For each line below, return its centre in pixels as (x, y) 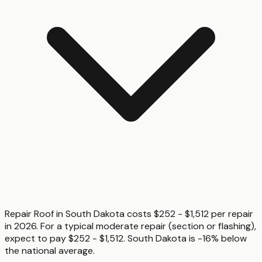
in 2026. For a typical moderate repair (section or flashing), (130, 226)
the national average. (50, 251)
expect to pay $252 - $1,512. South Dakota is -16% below (126, 239)
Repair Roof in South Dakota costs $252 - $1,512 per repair (129, 214)
